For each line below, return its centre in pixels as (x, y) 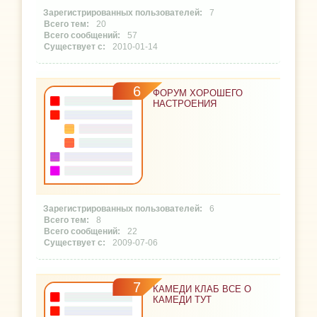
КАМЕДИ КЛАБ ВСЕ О (202, 289)
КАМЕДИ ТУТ (183, 300)
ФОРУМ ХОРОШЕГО (198, 93)
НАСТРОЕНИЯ (185, 104)
